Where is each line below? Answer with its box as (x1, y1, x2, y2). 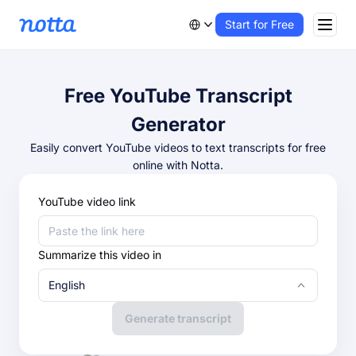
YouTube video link (38, 195, 136, 208)
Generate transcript (125, 311, 231, 325)
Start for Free (225, 17, 294, 31)
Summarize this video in (38, 248, 161, 261)
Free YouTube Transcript (64, 84, 292, 107)
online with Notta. (133, 158, 223, 172)
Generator (130, 113, 226, 136)
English (48, 278, 85, 292)
